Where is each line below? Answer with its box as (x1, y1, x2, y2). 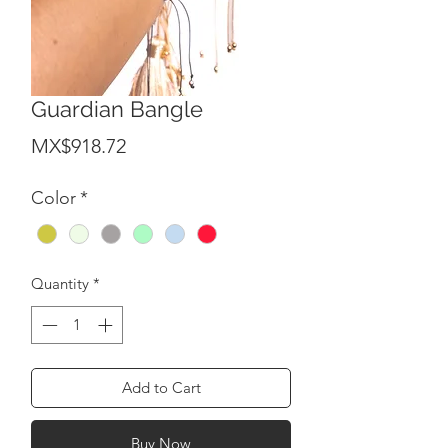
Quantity (31, 273, 89, 293)
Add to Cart (121, 378, 201, 398)
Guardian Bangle (31, 95, 203, 122)
